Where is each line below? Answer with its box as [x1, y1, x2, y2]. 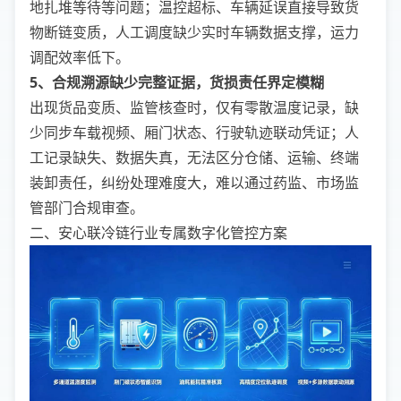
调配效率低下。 [30, 47, 130, 68]
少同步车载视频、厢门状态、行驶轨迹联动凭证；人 [30, 123, 359, 143]
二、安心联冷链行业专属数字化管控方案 [30, 223, 287, 243]
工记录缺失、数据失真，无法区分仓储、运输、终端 [30, 148, 359, 168]
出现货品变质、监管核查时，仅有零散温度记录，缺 [30, 98, 359, 118]
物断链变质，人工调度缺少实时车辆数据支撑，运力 [30, 22, 359, 43]
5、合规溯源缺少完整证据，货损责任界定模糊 [30, 73, 324, 93]
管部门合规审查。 [30, 198, 144, 218]
